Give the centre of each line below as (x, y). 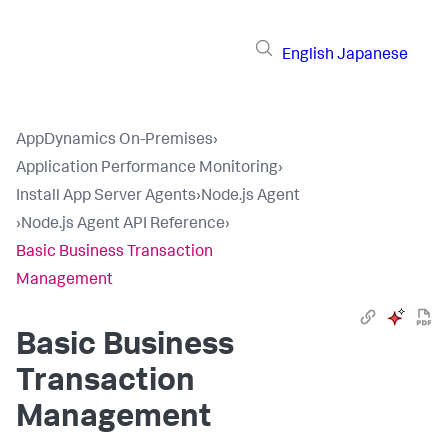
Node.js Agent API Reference (123, 225)
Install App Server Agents (106, 197)
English (308, 55)
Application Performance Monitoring (147, 169)
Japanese (372, 55)
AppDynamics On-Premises (114, 141)
